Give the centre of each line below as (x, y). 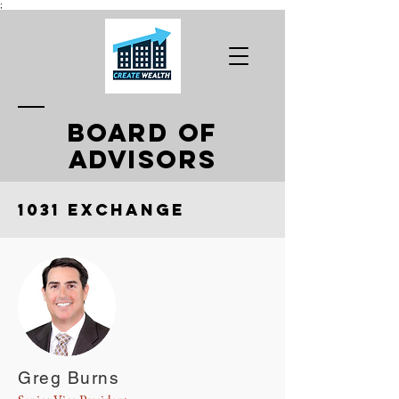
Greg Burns (69, 378)
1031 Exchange (102, 210)
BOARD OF (142, 133)
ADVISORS (142, 159)
